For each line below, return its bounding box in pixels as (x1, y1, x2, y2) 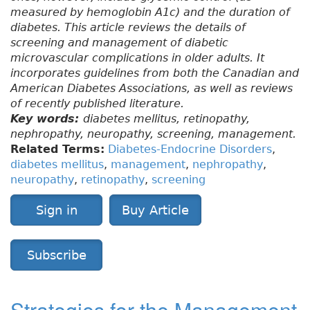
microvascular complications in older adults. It (10, 51, 264, 64)
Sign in (35, 202, 77, 217)
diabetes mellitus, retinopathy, (83, 111, 250, 125)
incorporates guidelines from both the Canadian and (10, 66, 299, 80)
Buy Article (122, 202, 189, 217)
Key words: (10, 111, 83, 125)
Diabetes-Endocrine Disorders (108, 142, 272, 156)
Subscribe (26, 247, 86, 262)
